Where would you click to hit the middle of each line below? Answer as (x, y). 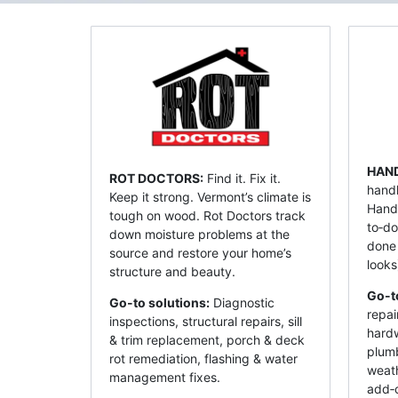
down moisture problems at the (199, 234)
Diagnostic (242, 302)
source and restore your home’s (200, 252)
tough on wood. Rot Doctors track (207, 215)
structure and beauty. (172, 271)
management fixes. (165, 377)
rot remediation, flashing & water (203, 358)
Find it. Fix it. (242, 178)
